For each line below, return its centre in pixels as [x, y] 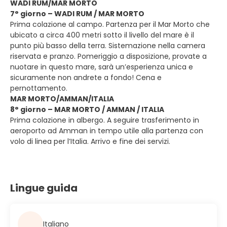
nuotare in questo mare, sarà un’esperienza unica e [102, 67]
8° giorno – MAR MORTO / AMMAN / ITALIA [87, 109]
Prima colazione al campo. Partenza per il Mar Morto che [110, 24]
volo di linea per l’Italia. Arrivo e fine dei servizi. [90, 141]
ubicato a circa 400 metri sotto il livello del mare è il [102, 35]
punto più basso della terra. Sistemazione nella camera [108, 46]
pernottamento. [39, 88]
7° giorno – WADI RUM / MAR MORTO [77, 14]
